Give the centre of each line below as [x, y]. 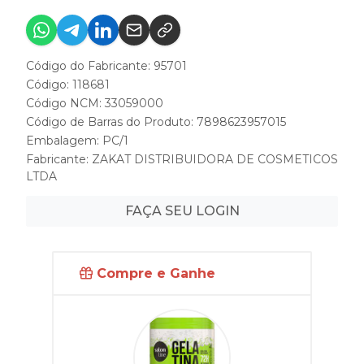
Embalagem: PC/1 [77, 141]
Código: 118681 [68, 84]
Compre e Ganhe [154, 273]
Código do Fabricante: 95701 [106, 66]
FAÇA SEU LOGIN [182, 211]
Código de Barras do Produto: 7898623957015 [156, 122]
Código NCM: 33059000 [95, 103]
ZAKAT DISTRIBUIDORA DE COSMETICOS [215, 159]
